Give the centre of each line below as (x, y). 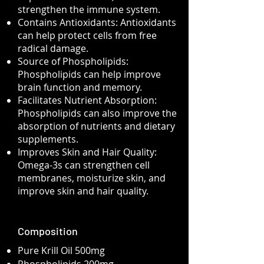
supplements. (48, 139)
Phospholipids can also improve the (97, 113)
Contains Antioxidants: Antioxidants (97, 22)
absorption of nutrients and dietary (96, 126)
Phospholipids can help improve (89, 74)
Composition (48, 231)
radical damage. (53, 48)
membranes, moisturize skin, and (92, 178)
